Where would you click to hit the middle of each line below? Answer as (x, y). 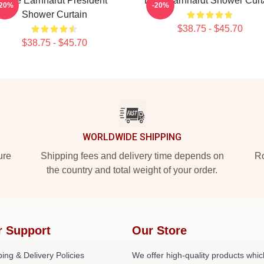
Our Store (159, 230)
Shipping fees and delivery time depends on (132, 156)
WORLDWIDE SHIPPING (132, 137)
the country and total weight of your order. (132, 170)
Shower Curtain (54, 14)
